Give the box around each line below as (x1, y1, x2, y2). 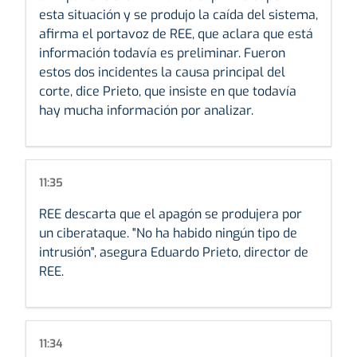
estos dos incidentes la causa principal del (39, 63, 285, 80)
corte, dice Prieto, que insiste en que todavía (39, 82, 296, 100)
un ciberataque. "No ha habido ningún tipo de (39, 224, 297, 241)
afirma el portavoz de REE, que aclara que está (39, 25, 313, 42)
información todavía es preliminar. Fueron (39, 44, 285, 61)
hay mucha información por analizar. (39, 101, 253, 119)
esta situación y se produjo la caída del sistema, (39, 6, 318, 23)
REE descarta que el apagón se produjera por (39, 205, 302, 222)
